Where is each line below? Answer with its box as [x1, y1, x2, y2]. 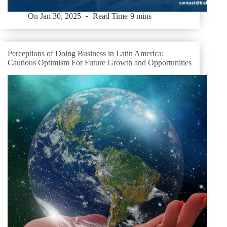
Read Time [93, 11, 128, 20]
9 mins [130, 11, 152, 20]
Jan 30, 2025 [40, 11, 82, 20]
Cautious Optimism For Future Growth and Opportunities [8, 58, 192, 67]
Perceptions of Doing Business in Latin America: [8, 49, 164, 58]
